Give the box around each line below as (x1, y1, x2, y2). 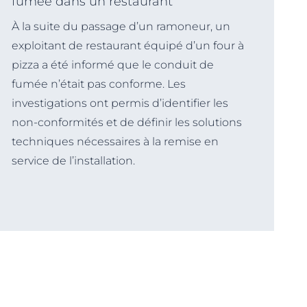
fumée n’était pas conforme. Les (11, 77, 186, 90)
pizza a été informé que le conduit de (11, 58, 214, 71)
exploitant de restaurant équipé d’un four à (11, 38, 244, 52)
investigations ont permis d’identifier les (11, 96, 228, 110)
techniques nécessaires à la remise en (11, 134, 219, 148)
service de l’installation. (11, 153, 135, 167)
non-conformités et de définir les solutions (11, 115, 242, 129)
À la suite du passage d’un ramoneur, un (11, 19, 230, 33)
